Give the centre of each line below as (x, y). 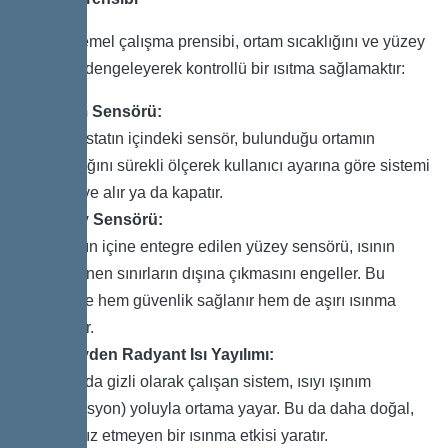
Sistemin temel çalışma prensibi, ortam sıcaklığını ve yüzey (217, 42)
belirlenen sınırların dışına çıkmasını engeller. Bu (213, 274)
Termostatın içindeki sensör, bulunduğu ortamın (208, 139)
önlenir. (68, 328)
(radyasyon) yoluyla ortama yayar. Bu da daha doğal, (228, 409)
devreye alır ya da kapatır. (132, 193)
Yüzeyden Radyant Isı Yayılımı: (158, 355)
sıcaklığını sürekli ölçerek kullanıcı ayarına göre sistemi (236, 166)
